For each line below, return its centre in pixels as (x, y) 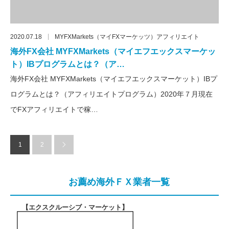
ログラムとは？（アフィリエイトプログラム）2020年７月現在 (111, 94)
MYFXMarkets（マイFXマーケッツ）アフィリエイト (127, 37)
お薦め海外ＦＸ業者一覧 (114, 182)
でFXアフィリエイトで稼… (54, 110)
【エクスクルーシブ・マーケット (72, 208)
